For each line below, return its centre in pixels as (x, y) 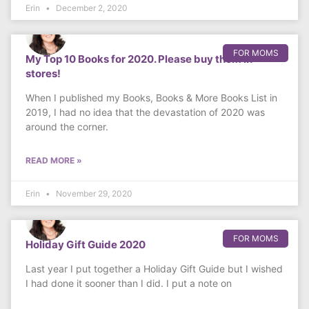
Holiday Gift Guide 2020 (86, 245)
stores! (43, 74)
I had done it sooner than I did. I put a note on (129, 283)
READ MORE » (54, 161)
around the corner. (68, 127)
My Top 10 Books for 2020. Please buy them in (139, 59)
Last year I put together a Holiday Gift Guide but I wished (154, 269)
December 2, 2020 (91, 8)
